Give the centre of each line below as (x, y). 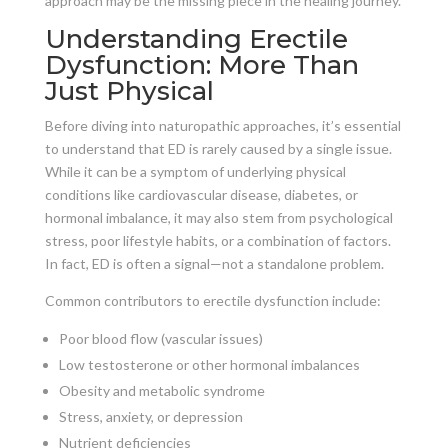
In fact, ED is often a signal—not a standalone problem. (214, 263)
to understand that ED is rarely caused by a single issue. (218, 148)
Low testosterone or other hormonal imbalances (209, 364)
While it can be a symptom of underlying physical (195, 171)
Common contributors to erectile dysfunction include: (212, 300)
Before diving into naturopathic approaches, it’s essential (222, 125)
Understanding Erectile (196, 38)
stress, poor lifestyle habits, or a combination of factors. (217, 240)
